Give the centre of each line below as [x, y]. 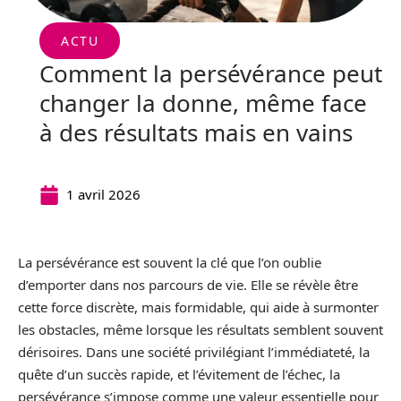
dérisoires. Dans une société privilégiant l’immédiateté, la [194, 352]
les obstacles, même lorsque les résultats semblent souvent [200, 329]
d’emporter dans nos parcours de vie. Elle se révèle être [188, 285]
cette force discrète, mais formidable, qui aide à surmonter [198, 307]
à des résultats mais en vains [196, 132]
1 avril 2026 [103, 194]
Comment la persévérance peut [211, 73]
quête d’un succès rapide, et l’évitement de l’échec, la [179, 374]
